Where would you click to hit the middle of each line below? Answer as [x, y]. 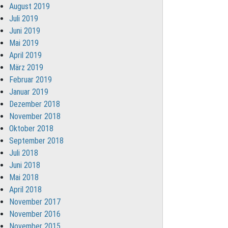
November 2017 [35, 202]
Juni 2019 [25, 31]
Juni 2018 [25, 165]
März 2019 [26, 67]
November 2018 [35, 116]
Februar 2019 [31, 80]
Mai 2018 [24, 177]
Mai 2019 [24, 43]
